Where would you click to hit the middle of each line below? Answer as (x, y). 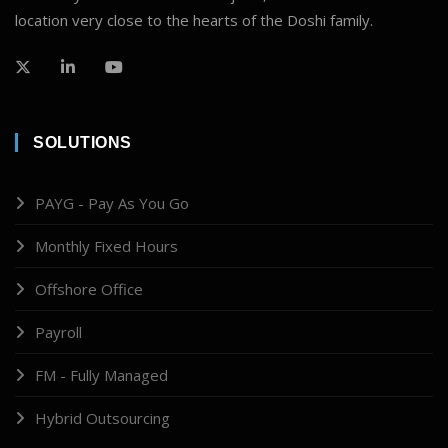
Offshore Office (89, 288)
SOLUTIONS (82, 142)
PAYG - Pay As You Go (112, 202)
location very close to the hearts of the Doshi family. (194, 19)
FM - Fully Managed (101, 374)
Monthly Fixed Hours (106, 245)
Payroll (58, 331)
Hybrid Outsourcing (102, 417)
